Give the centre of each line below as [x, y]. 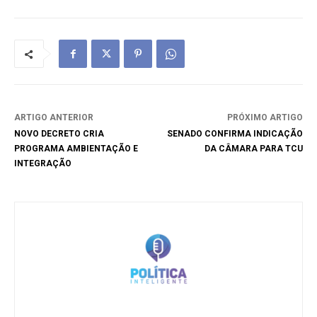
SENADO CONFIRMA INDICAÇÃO [235, 134]
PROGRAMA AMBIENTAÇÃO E [76, 149]
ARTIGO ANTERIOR [54, 118]
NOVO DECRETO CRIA [59, 134]
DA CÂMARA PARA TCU [253, 149]
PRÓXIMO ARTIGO [265, 118]
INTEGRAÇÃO [43, 164]
